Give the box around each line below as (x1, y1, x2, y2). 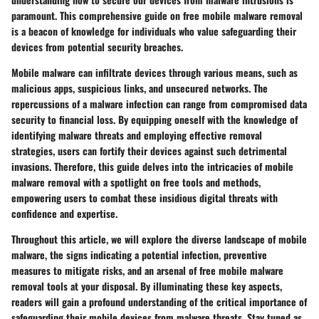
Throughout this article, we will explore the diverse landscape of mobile (11, 231, 307, 246)
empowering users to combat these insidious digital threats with (11, 190, 278, 205)
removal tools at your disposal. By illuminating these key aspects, (11, 278, 282, 293)
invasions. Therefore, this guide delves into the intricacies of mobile (11, 159, 293, 174)
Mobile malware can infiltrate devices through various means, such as (11, 65, 298, 80)
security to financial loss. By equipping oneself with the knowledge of (11, 112, 298, 127)
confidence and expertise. (11, 206, 117, 221)
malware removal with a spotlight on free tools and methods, (11, 174, 261, 189)
